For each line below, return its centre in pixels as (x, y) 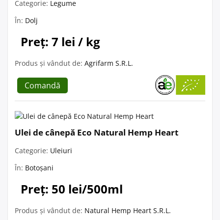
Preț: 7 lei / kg (60, 41)
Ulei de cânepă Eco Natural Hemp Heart (96, 132)
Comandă (42, 85)
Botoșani (39, 167)
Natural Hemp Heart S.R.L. (128, 210)
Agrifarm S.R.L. (109, 63)
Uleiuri (61, 150)
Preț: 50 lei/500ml (72, 189)
